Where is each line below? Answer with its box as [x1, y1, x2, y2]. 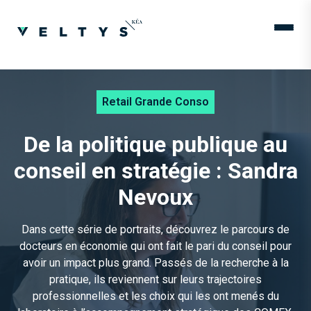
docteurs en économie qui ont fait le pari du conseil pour [19, 239, 292, 253]
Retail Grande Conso [102, 95, 209, 108]
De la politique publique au [24, 131, 287, 158]
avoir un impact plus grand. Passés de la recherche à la [22, 256, 289, 269]
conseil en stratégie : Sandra [13, 158, 298, 184]
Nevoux [118, 184, 193, 210]
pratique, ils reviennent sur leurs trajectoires [49, 273, 262, 286]
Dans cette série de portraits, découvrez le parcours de [22, 223, 289, 236]
